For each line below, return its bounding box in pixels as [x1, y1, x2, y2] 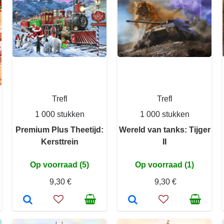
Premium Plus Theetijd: [15, 125, 103, 134]
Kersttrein [40, 137, 78, 146]
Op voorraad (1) [135, 160, 194, 169]
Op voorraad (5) [30, 160, 89, 169]
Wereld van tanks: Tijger [118, 125, 210, 134]
